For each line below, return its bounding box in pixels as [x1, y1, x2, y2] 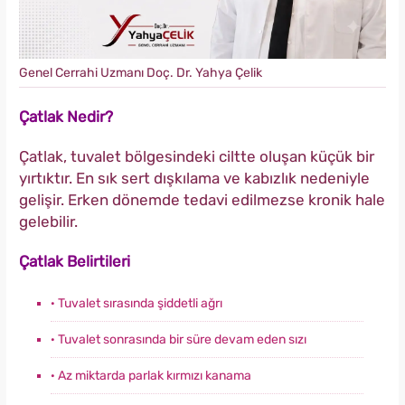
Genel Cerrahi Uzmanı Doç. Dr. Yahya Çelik [19, 65, 262, 81]
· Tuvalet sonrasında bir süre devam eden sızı [51, 332, 306, 348]
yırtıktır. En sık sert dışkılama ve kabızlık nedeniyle [19, 169, 370, 188]
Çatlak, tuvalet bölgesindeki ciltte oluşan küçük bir [19, 147, 374, 166]
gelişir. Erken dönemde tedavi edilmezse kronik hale [19, 191, 385, 210]
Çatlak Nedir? [19, 108, 113, 127]
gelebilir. [19, 212, 78, 231]
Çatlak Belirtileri [19, 252, 130, 271]
